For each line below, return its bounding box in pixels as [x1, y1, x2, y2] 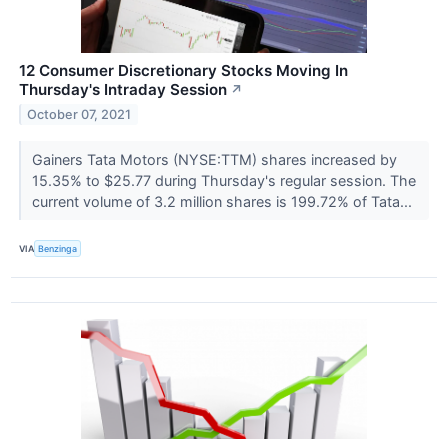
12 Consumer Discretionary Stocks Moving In [19, 61, 348, 81]
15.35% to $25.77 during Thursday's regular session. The [31, 172, 416, 190]
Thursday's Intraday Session [19, 80, 227, 100]
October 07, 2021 [27, 107, 132, 123]
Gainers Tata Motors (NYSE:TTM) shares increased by [31, 151, 397, 169]
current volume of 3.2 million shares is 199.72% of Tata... [31, 193, 416, 211]
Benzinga [38, 242, 78, 254]
